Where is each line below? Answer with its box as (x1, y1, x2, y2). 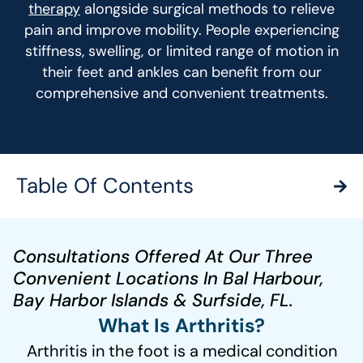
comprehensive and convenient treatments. (35, 83, 328, 103)
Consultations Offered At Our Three (13, 245, 313, 269)
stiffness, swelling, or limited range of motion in (24, 41, 339, 61)
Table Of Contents (16, 172, 194, 200)
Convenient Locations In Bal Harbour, (13, 267, 323, 291)
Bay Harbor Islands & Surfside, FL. (13, 288, 293, 313)
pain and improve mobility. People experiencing (23, 19, 340, 40)
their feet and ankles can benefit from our (41, 62, 322, 82)
